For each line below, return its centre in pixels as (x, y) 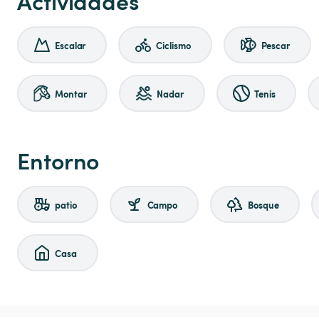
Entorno (58, 160)
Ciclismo (173, 45)
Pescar (275, 45)
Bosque (263, 204)
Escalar (70, 45)
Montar (71, 93)
